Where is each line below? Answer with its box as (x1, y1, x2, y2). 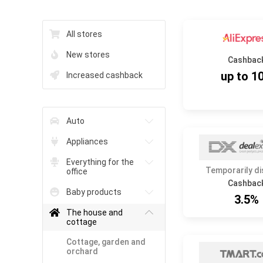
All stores (66, 29, 102, 39)
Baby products (66, 187, 122, 197)
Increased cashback (66, 70, 143, 80)
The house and (66, 208, 123, 217)
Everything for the (66, 157, 134, 167)
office (66, 167, 87, 176)
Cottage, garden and (66, 237, 146, 247)
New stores (66, 50, 110, 59)
